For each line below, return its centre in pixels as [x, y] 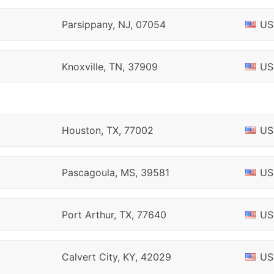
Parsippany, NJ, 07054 [113, 24]
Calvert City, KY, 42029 [116, 257]
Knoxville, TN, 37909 [109, 67]
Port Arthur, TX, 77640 [114, 215]
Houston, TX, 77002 [107, 130]
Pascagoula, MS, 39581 [115, 172]
